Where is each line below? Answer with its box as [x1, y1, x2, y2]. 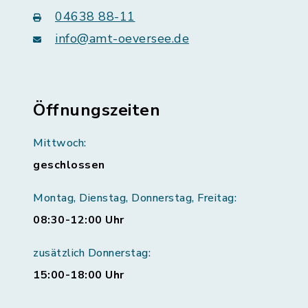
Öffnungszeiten [33, 99, 160, 121]
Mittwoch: [33, 135, 87, 151]
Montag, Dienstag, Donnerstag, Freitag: [33, 190, 236, 206]
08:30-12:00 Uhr [33, 212, 124, 228]
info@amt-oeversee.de [55, 30, 189, 47]
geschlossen [33, 157, 105, 173]
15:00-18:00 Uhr [33, 267, 124, 283]
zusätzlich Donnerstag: [33, 245, 151, 261]
